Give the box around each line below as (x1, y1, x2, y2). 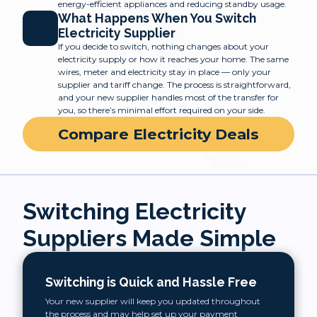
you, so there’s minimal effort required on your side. (58, 105, 265, 115)
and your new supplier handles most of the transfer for (58, 92, 279, 103)
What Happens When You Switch (58, 11, 256, 25)
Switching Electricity (23, 198, 246, 224)
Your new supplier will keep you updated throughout (45, 296, 260, 306)
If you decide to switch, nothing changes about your (58, 41, 269, 52)
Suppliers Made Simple (23, 225, 276, 251)
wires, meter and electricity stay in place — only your (58, 67, 271, 77)
